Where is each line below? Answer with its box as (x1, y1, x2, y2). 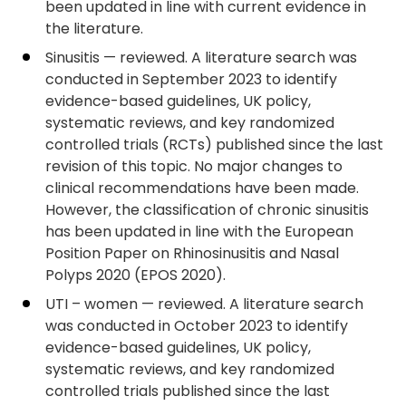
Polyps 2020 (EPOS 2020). (45, 265, 226, 285)
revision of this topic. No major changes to (45, 156, 343, 177)
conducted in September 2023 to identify (45, 69, 337, 90)
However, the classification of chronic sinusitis (45, 199, 369, 220)
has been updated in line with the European (45, 221, 353, 242)
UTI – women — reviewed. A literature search (45, 294, 363, 314)
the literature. (45, 18, 143, 39)
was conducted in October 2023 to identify (45, 315, 348, 336)
